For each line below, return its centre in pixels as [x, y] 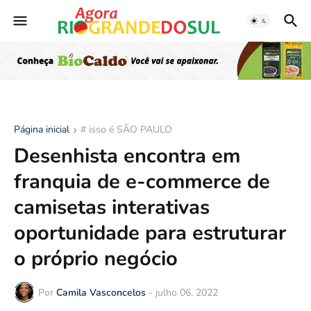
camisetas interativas [112, 208]
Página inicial [42, 130]
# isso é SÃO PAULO [126, 130]
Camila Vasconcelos [101, 292]
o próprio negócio [96, 259]
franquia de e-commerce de [142, 182]
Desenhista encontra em [127, 156]
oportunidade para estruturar [150, 233]
